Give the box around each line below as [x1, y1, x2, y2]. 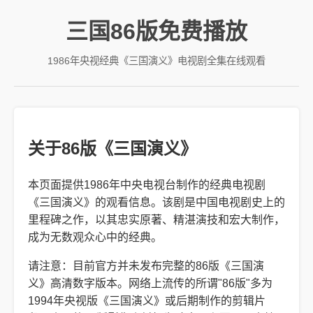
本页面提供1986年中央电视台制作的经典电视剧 [28, 179, 265, 191]
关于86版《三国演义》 [28, 139, 197, 159]
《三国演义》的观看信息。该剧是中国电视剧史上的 [28, 196, 285, 209]
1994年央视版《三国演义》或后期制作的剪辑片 [28, 295, 265, 307]
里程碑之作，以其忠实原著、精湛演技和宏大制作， [28, 214, 285, 226]
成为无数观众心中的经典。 [28, 231, 162, 244]
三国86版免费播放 [66, 19, 247, 44]
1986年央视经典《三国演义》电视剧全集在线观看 [48, 55, 265, 66]
